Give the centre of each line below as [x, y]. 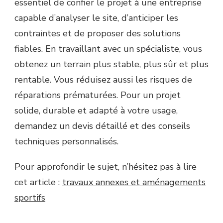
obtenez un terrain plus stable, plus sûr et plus [111, 64]
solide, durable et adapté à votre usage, [96, 110]
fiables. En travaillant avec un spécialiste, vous [108, 49]
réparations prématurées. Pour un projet [98, 95]
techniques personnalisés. [66, 141]
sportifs [30, 197]
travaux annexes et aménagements [134, 182]
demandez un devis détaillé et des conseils [102, 126]
